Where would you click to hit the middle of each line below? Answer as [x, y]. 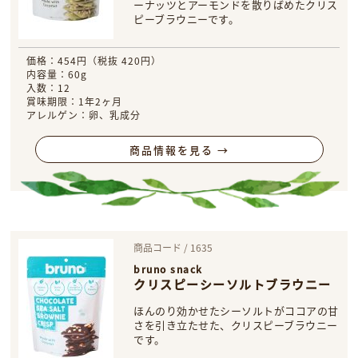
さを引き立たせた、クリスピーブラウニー [236, 325]
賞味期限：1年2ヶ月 [75, 101]
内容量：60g [57, 74]
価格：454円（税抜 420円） [94, 60]
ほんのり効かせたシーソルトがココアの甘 [236, 310]
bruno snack [168, 269]
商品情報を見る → [179, 149]
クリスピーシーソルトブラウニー [233, 284]
